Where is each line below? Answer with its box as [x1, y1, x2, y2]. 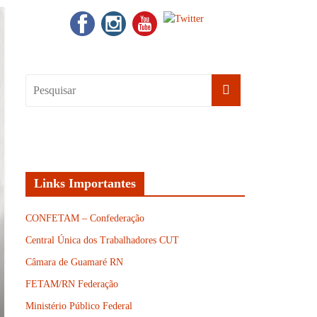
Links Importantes [34, 176, 136, 190]
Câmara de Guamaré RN [25, 257, 123, 267]
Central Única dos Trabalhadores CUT [25, 235, 179, 246]
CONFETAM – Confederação [25, 213, 144, 224]
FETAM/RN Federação [25, 279, 118, 289]
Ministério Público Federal [25, 301, 132, 311]
